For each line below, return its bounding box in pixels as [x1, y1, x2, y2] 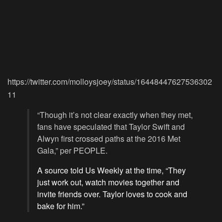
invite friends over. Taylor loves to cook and [37, 188, 187, 200]
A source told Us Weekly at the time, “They [37, 165, 186, 176]
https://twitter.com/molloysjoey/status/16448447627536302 [7, 76, 212, 88]
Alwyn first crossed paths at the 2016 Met [37, 133, 180, 145]
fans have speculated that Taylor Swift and [37, 121, 185, 133]
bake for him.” [37, 200, 84, 212]
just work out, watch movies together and [37, 176, 179, 188]
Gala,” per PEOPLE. [37, 145, 108, 157]
